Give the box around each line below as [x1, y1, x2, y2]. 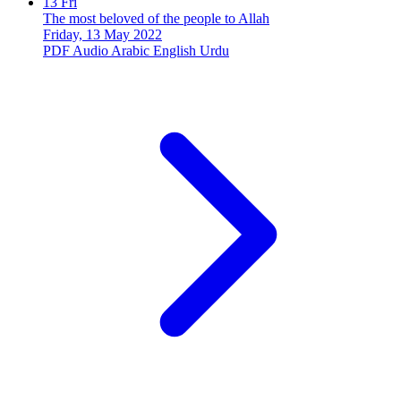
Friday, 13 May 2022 [43, 26, 162, 42]
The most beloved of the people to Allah [43, 10, 269, 26]
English [153, 42, 196, 58]
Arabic [111, 42, 149, 58]
